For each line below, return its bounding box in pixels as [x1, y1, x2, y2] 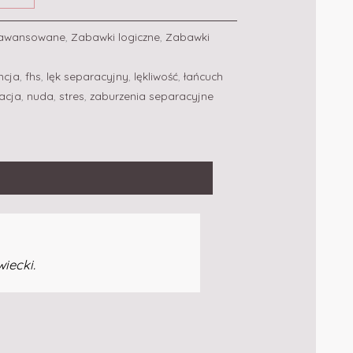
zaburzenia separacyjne [90, 88, 214, 102]
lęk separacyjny [46, 69, 128, 83]
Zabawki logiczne [71, 29, 160, 43]
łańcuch [184, 69, 223, 83]
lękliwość [134, 69, 178, 83]
